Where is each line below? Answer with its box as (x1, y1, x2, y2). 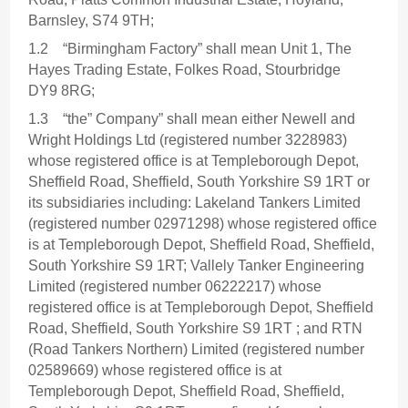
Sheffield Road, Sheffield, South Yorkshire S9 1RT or (28, 174, 371, 190)
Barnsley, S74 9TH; (28, 13, 155, 29)
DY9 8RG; (28, 83, 96, 99)
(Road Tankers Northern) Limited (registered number (28, 342, 365, 358)
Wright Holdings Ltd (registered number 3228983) (28, 132, 348, 148)
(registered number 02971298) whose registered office (28, 216, 378, 232)
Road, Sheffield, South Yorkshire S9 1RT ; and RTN (28, 321, 363, 337)
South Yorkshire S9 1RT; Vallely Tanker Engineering (28, 258, 365, 274)
